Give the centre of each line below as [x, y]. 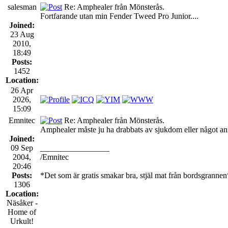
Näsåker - [22, 203]
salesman [22, 7]
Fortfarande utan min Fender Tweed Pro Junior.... [119, 16]
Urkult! [22, 221]
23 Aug [22, 34]
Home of [22, 212]
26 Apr [22, 90]
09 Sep [22, 148]
